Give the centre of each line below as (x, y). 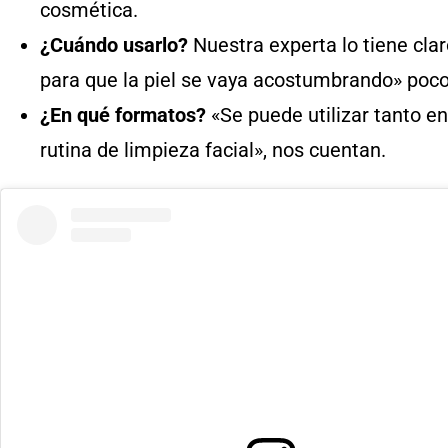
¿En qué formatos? (125, 114)
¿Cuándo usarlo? (114, 44)
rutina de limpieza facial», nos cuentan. (213, 149)
